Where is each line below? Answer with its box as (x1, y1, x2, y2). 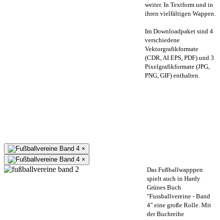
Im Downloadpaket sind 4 (145, 27, 213, 35)
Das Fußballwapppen (147, 165, 203, 173)
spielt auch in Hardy (147, 174, 200, 182)
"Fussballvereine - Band (147, 192, 210, 200)
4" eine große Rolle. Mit (147, 201, 211, 209)
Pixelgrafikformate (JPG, (145, 62, 210, 70)
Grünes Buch (147, 183, 181, 191)
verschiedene (145, 36, 180, 44)
